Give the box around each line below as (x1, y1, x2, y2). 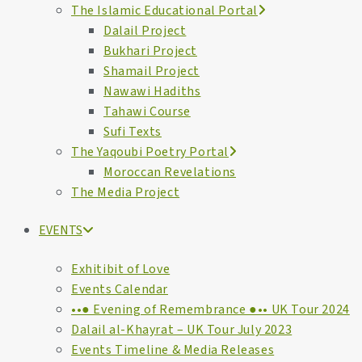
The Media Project (71, 183, 180, 201)
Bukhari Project (103, 42, 197, 60)
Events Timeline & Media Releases (71, 341, 275, 359)
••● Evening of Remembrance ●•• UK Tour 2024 (71, 301, 350, 318)
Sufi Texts (103, 123, 162, 141)
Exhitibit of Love (71, 260, 170, 278)
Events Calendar (71, 280, 168, 298)
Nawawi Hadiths (103, 82, 201, 100)
